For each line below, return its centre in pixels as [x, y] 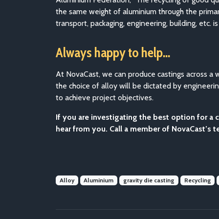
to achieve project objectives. [105, 98]
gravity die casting [149, 180]
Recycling [197, 180]
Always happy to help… [113, 53]
